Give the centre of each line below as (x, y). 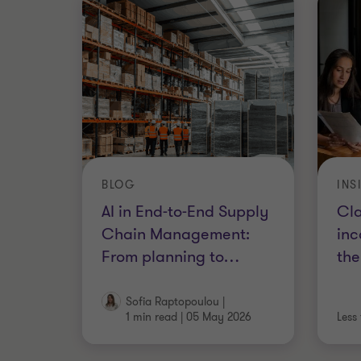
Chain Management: (176, 234)
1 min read (151, 317)
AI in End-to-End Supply (185, 211)
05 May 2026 (219, 317)
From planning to (163, 256)
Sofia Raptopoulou (172, 302)
